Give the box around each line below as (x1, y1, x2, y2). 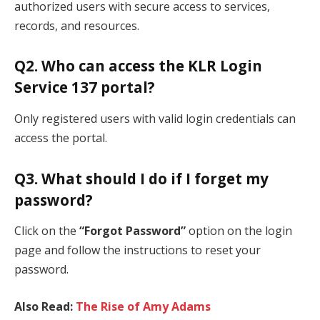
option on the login (186, 223, 292, 239)
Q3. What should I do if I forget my (14, 168, 269, 189)
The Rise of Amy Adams (76, 298, 211, 314)
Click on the (14, 223, 79, 239)
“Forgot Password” (79, 223, 186, 239)
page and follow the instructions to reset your (14, 242, 261, 259)
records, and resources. (14, 17, 139, 34)
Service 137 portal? (14, 77, 155, 98)
